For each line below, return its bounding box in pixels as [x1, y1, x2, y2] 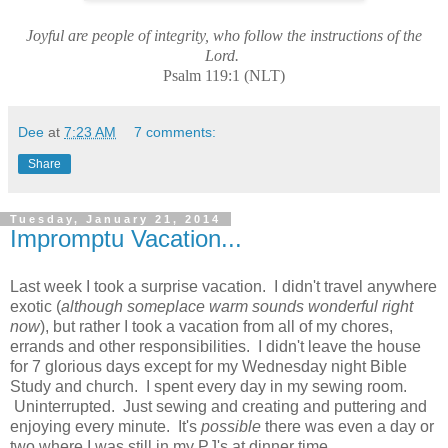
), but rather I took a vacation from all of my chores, [40, 318, 393, 335]
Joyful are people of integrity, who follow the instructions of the [26, 27, 422, 45]
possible [201, 418, 265, 435]
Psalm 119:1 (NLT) [163, 67, 285, 85]
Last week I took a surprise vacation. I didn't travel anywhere [10, 278, 437, 295]
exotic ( [10, 298, 61, 315]
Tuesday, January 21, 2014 [10, 213, 221, 226]
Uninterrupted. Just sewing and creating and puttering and [10, 398, 427, 415]
